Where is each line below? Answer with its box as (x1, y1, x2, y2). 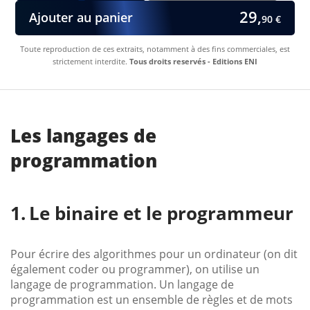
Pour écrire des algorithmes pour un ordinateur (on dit (10, 246, 298, 262)
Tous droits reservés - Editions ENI (129, 55, 257, 66)
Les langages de (10, 122, 156, 148)
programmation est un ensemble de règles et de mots (10, 291, 293, 307)
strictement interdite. (53, 55, 129, 66)
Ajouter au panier (29, 9, 134, 26)
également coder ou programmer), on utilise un (10, 261, 259, 277)
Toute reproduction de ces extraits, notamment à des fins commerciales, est (20, 43, 290, 54)
